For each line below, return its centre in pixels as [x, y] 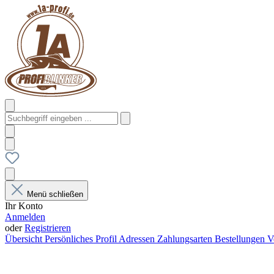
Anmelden [25, 217]
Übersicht [25, 239]
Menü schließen [55, 194]
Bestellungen [241, 239]
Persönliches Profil [82, 239]
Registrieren [48, 228]
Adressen [138, 239]
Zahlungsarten [186, 239]
